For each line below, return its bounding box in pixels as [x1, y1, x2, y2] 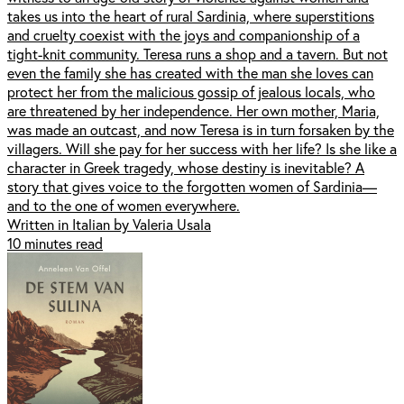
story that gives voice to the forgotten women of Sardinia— [7, 177, 377, 197]
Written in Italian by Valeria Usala [7, 215, 211, 234]
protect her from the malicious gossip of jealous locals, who [7, 82, 375, 102]
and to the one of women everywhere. [7, 196, 240, 216]
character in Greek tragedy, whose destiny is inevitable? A [7, 158, 364, 178]
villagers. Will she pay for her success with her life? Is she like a [7, 139, 397, 159]
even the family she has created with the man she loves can [7, 63, 373, 83]
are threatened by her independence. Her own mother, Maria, [7, 101, 380, 121]
